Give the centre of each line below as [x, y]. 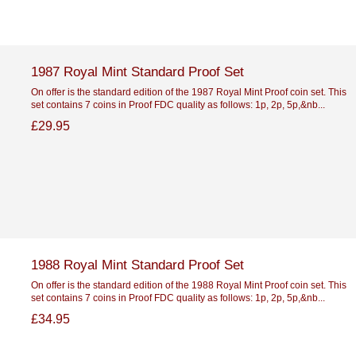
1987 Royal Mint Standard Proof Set [137, 71]
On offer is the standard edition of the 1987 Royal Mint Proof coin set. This [188, 91]
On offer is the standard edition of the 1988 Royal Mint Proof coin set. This [188, 284]
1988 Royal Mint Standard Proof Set [137, 264]
